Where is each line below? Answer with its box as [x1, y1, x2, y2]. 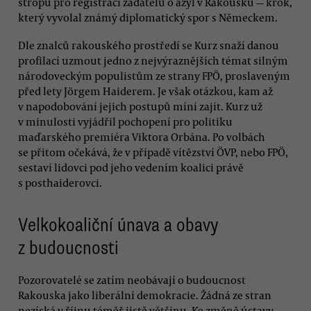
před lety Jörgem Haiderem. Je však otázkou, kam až [18, 83, 273, 98]
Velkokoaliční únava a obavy [18, 213, 219, 237]
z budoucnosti [18, 236, 119, 260]
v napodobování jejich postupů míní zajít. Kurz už [18, 99, 262, 113]
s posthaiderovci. [18, 175, 102, 190]
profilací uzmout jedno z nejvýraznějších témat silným [18, 53, 288, 67]
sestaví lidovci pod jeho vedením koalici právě [18, 160, 244, 174]
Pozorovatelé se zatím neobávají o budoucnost [18, 272, 246, 287]
